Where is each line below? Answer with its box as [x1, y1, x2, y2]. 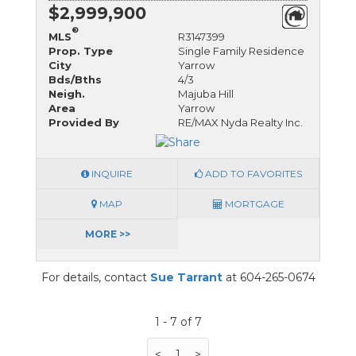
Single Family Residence [178, 44, 304, 57]
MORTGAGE [222, 198, 284, 211]
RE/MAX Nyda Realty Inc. [178, 115, 303, 129]
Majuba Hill [178, 87, 234, 100]
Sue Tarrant [149, 270, 222, 285]
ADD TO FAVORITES [203, 168, 302, 180]
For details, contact [41, 270, 150, 285]
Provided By [48, 115, 119, 129]
